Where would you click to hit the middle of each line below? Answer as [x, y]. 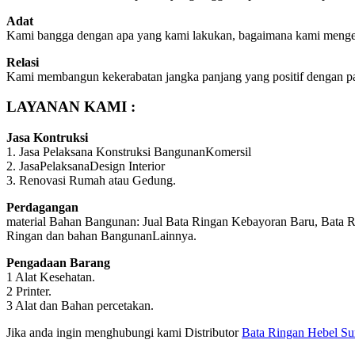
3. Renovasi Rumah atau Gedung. [91, 180]
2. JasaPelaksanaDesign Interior [86, 166]
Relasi [23, 62]
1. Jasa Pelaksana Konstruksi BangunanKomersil [129, 151]
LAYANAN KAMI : [71, 107]
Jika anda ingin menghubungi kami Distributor [124, 332]
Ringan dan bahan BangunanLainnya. [101, 235]
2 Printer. [29, 291]
